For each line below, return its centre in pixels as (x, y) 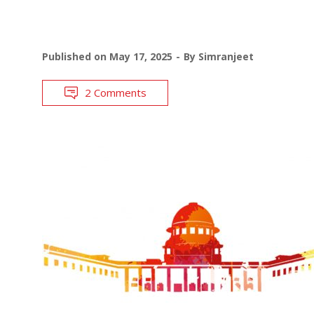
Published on (76, 56)
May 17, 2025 (141, 56)
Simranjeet (226, 56)
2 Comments (116, 92)
